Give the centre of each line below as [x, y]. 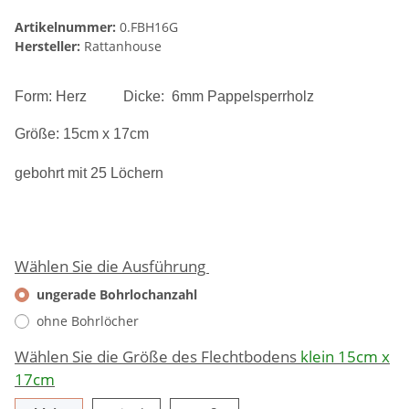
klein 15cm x [345, 357]
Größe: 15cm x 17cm [82, 134]
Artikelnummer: [67, 27]
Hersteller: [47, 47]
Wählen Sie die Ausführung [112, 267]
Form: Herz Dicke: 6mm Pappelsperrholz [164, 97]
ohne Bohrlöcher [88, 321]
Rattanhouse [123, 47]
